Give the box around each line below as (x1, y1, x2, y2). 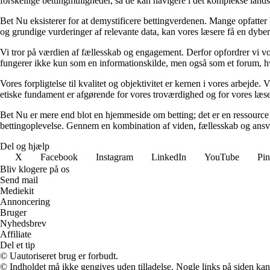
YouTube (204, 151, 239, 162)
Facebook (40, 151, 78, 162)
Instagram (96, 151, 133, 162)
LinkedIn (151, 151, 186, 162)
